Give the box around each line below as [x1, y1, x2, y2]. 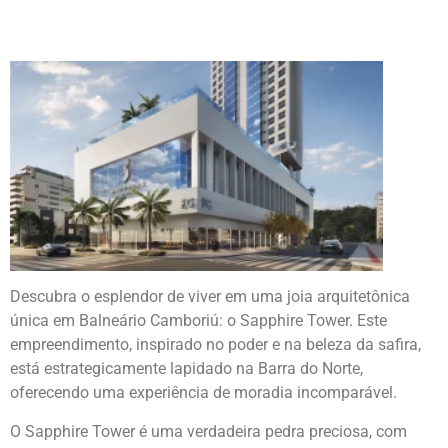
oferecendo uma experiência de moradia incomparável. [10, 383, 397, 403]
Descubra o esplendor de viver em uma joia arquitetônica [10, 287, 410, 307]
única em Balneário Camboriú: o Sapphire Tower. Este [10, 311, 387, 331]
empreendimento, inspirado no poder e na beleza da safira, [10, 335, 421, 355]
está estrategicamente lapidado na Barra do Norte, [10, 359, 363, 379]
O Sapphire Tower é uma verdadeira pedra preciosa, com [10, 421, 407, 441]
